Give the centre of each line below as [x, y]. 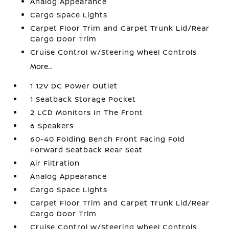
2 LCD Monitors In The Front [87, 112]
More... [42, 66]
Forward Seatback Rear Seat [87, 150]
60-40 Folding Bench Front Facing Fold [108, 139]
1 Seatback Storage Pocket [83, 99]
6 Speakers [52, 125]
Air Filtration [55, 163]
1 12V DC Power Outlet [74, 86]
